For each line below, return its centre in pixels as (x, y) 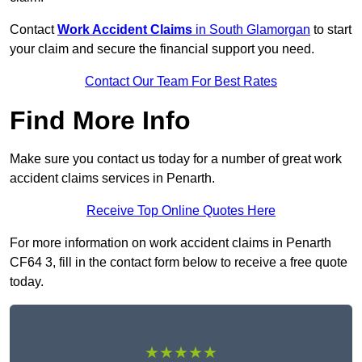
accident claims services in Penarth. (112, 179)
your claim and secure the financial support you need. (162, 49)
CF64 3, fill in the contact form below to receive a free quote (179, 263)
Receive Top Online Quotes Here (181, 211)
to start (331, 30)
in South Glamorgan (251, 30)
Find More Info (100, 121)
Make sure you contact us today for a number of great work (176, 159)
